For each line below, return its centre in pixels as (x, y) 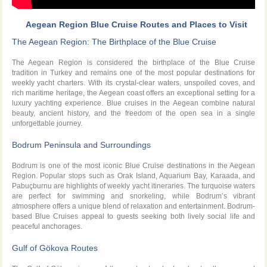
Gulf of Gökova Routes (55, 248)
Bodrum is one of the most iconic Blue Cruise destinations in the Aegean (133, 165)
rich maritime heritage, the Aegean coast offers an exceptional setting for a (133, 93)
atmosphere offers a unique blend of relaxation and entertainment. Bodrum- (133, 206)
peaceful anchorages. (47, 226)
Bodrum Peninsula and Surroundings (81, 145)
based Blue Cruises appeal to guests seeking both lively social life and (133, 216)
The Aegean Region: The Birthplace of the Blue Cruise (114, 41)
